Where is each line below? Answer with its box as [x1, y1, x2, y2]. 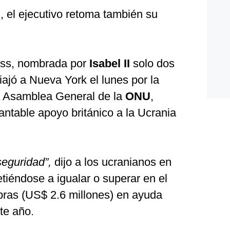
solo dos [133, 57, 175, 70]
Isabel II [86, 57, 133, 70]
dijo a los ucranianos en [51, 156, 171, 168]
